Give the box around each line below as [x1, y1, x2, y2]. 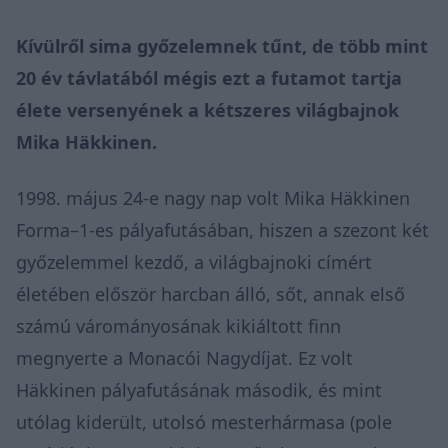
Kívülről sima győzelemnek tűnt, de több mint [16, 33, 428, 58]
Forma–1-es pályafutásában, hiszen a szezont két [16, 217, 429, 242]
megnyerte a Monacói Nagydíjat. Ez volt [16, 345, 353, 370]
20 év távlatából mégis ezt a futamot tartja [16, 65, 402, 90]
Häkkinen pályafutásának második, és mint [16, 377, 382, 402]
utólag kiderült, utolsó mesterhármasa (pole [16, 409, 392, 434]
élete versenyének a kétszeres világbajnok [16, 97, 399, 122]
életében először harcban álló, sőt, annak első [16, 281, 405, 306]
